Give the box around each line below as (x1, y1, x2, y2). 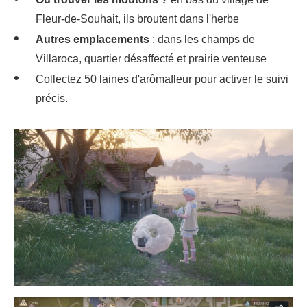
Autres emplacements (36, 33, 149, 45)
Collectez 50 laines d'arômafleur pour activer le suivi (36, 73, 288, 85)
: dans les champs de (149, 33, 255, 45)
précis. (36, 92, 68, 104)
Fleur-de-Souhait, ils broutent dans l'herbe (36, 12, 239, 25)
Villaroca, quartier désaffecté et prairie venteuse (36, 52, 267, 64)
